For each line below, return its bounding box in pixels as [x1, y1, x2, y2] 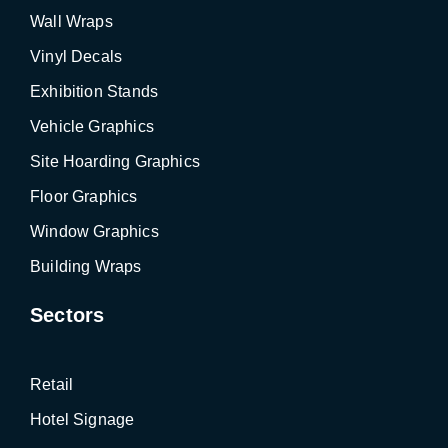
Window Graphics [30, 222, 159, 240]
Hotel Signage [30, 410, 135, 428]
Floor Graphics [30, 187, 138, 205]
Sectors [30, 303, 105, 326]
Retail [30, 375, 74, 393]
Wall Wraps [30, 12, 113, 30]
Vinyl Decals [30, 47, 123, 65]
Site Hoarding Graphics [30, 152, 200, 170]
